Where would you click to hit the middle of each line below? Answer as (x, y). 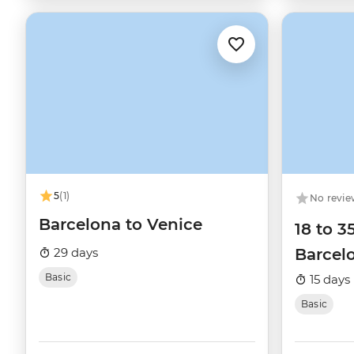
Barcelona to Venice (121, 225)
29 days (74, 253)
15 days (328, 280)
